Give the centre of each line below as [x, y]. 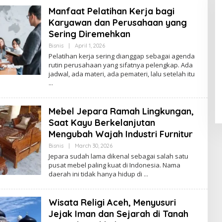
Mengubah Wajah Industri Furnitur [120, 134]
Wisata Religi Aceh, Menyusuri [112, 202]
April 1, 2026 [90, 45]
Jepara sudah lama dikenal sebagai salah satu [118, 156]
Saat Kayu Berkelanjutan [102, 122]
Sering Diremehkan [89, 34]
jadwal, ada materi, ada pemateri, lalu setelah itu [121, 74]
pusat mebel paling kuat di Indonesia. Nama [114, 165]
